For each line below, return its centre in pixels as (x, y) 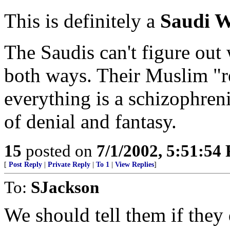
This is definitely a (82, 21)
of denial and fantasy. (90, 121)
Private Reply (69, 165)
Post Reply (25, 165)
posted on (59, 151)
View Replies (135, 165)
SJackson (65, 187)
